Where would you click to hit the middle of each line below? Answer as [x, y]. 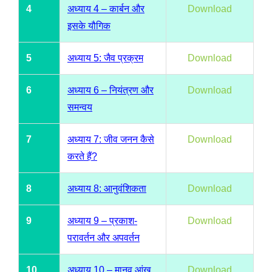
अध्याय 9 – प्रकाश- [102, 220]
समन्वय [80, 107]
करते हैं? [82, 156]
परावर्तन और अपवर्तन [104, 237]
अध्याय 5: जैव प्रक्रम [105, 58]
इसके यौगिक [89, 25]
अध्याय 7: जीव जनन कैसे [111, 139]
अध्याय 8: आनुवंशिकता [107, 188]
